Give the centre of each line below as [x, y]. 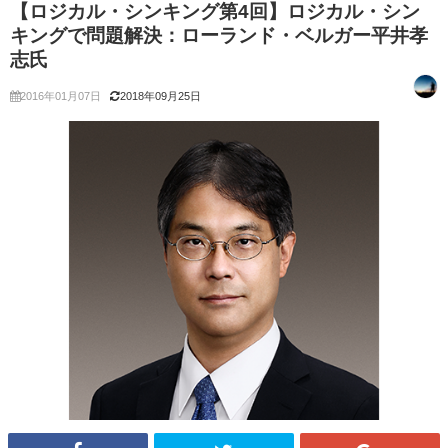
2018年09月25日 [160, 96]
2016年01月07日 [60, 96]
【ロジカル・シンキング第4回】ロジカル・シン [215, 12]
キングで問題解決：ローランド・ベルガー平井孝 [219, 36]
